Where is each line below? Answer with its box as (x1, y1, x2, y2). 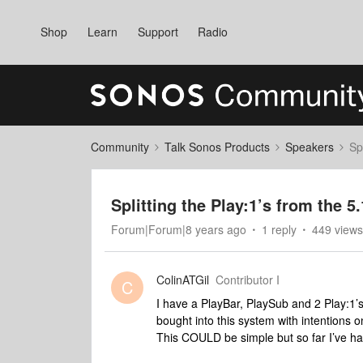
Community (91, 139, 149, 155)
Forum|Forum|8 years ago (111, 221, 246, 237)
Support (137, 23, 178, 40)
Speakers (285, 139, 334, 155)
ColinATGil (156, 271, 209, 288)
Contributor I (216, 271, 280, 288)
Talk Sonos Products (164, 139, 270, 155)
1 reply (262, 221, 297, 237)
